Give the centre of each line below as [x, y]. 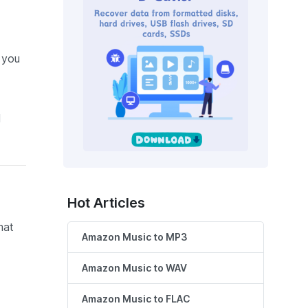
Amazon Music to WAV [134, 268]
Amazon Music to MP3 [135, 238]
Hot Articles [106, 203]
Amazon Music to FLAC [136, 299]
